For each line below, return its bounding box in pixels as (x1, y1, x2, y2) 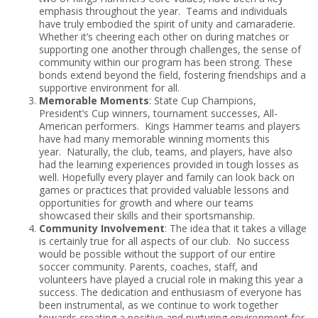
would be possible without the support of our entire (39, 247, 275, 261)
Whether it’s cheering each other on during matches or (39, 30, 289, 44)
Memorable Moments (39, 94, 149, 108)
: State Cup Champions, (149, 94, 256, 108)
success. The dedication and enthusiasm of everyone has (39, 285, 302, 300)
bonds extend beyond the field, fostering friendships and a (39, 68, 306, 82)
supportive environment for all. (39, 81, 180, 95)
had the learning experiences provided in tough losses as (39, 158, 299, 172)
